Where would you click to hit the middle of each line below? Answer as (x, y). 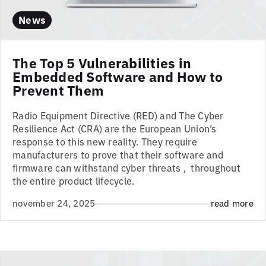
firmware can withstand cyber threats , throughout (127, 168)
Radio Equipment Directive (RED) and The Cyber (118, 115)
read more (232, 202)
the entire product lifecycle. (74, 181)
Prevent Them (58, 90)
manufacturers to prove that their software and (118, 155)
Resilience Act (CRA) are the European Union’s (115, 129)
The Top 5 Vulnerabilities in (102, 63)
